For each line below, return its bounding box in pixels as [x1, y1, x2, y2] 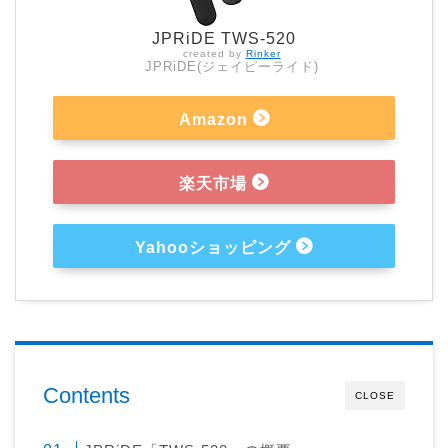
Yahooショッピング [135, 238, 291, 256]
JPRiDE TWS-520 [152, 29, 296, 47]
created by [182, 47, 246, 59]
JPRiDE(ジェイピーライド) [144, 58, 319, 74]
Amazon [178, 110, 248, 128]
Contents [43, 382, 130, 408]
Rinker [245, 47, 281, 59]
